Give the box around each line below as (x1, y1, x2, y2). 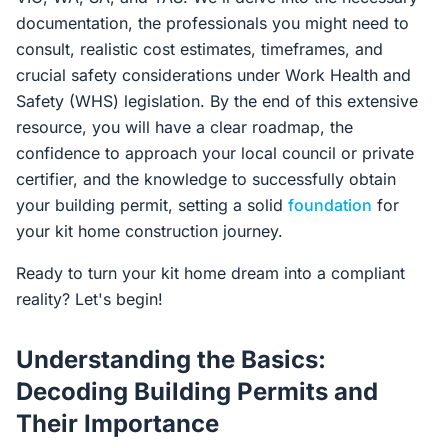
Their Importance (16, 409, 219, 438)
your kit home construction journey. (16, 221, 283, 241)
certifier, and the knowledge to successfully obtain (16, 169, 396, 189)
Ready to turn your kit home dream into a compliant (16, 263, 405, 283)
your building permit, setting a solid (16, 195, 288, 215)
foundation (288, 195, 372, 215)
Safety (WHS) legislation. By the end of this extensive (16, 91, 418, 111)
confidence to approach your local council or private (16, 143, 414, 163)
